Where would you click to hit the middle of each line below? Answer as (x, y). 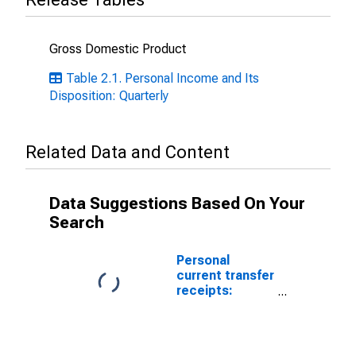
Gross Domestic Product (118, 49)
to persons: (212, 336)
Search (77, 222)
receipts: (205, 290)
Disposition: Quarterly (109, 96)
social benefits (222, 321)
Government (214, 306)
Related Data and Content (128, 152)
